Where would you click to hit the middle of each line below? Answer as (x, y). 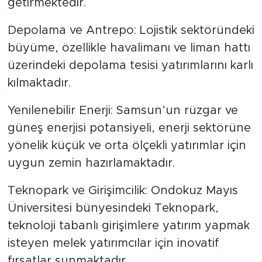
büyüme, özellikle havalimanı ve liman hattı (129, 48)
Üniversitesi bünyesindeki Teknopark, (113, 208)
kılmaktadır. (39, 83)
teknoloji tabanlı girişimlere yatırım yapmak (128, 226)
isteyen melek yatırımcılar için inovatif (113, 244)
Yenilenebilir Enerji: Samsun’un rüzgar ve (123, 111)
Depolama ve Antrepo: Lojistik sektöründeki (131, 31)
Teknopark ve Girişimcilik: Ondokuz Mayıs (123, 191)
